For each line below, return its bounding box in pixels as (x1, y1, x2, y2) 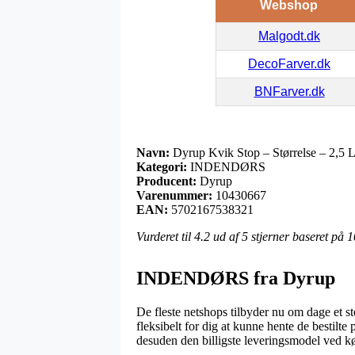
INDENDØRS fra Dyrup (136, 267, 335, 288)
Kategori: (136, 159, 187, 174)
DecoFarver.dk (248, 56, 330, 71)
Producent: (136, 174, 197, 188)
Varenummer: (136, 188, 212, 202)
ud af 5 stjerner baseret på (210, 229, 347, 243)
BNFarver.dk (254, 84, 325, 98)
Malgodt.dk (258, 29, 320, 43)
